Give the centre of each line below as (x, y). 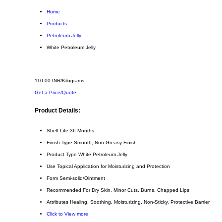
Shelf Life (57, 131)
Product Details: (57, 110)
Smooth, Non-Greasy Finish (105, 143)
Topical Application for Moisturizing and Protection (113, 166)
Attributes (57, 202)
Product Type (62, 155)
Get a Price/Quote (55, 92)
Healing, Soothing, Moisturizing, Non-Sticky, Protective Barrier (140, 202)
